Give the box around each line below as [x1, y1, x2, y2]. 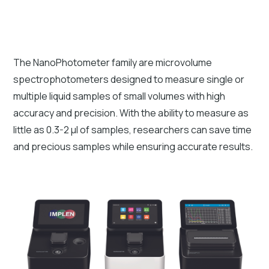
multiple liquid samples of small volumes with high [13, 89, 226, 103]
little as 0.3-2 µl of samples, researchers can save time [13, 122, 252, 136]
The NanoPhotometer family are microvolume [13, 55, 213, 69]
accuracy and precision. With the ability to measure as [13, 106, 249, 119]
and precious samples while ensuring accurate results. [13, 139, 253, 153]
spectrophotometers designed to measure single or [13, 72, 245, 86]
